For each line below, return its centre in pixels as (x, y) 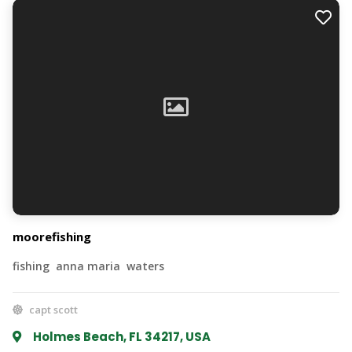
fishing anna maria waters (88, 266)
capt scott (52, 310)
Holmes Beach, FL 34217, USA (120, 337)
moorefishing (52, 237)
